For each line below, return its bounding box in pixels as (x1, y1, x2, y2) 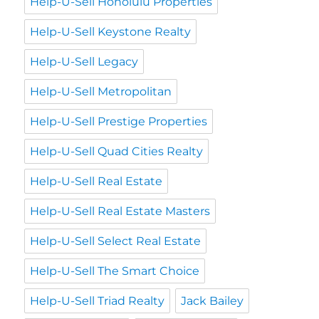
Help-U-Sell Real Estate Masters (30, 204, 211, 219)
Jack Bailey (181, 294, 244, 308)
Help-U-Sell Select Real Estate (30, 234, 202, 249)
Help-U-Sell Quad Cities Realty (30, 145, 204, 159)
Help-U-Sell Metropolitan (30, 85, 172, 99)
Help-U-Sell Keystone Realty (30, 25, 192, 39)
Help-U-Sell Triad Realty (30, 294, 165, 308)
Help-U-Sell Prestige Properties (30, 115, 208, 129)
